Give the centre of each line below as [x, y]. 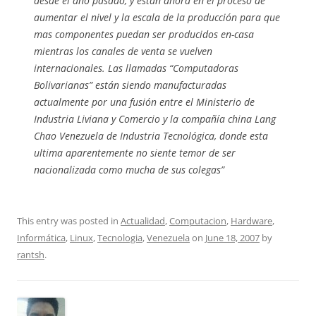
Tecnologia [120, 238]
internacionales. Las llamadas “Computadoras [136, 68]
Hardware [251, 221]
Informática [41, 238]
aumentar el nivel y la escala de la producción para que [157, 17]
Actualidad [143, 221]
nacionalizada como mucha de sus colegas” [129, 170]
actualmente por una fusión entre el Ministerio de [144, 102]
